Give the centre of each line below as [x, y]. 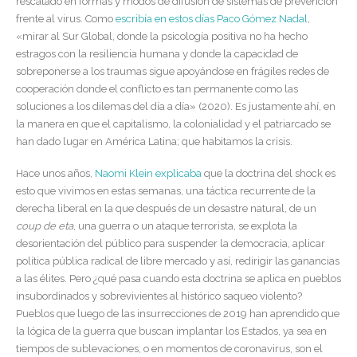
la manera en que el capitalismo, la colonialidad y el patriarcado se [173, 124]
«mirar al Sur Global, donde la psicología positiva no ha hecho [162, 36]
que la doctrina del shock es [269, 174]
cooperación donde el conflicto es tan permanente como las [157, 88]
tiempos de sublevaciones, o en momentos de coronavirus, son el [169, 349]
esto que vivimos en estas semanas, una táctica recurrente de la [166, 191]
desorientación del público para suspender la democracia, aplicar [171, 244]
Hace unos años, [55, 174]
